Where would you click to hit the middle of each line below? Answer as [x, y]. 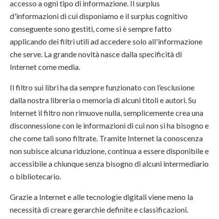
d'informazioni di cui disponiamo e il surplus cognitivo [99, 16]
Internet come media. [45, 67]
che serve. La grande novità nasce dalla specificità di [96, 54]
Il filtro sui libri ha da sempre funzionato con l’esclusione [102, 88]
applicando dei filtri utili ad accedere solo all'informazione [106, 42]
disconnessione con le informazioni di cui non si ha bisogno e [109, 126]
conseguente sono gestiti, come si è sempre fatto [91, 29]
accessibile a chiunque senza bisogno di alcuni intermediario [109, 164]
